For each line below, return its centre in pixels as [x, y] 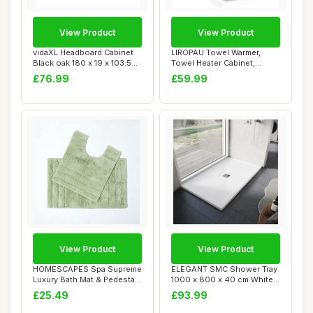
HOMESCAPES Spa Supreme [87, 269]
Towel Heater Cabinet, [213, 63]
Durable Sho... [198, 290]
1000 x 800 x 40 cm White [222, 279]
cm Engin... [53, 73]
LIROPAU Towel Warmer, [216, 52]
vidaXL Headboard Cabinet [83, 52]
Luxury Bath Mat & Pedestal [85, 279]
